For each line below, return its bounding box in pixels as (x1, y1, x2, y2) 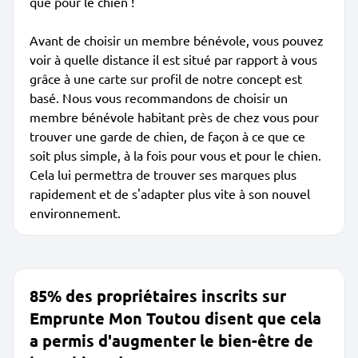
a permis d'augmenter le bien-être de (30, 330, 313, 351)
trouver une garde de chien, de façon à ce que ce (30, 128, 305, 144)
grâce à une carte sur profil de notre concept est (30, 70, 302, 86)
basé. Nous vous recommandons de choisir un (30, 89, 288, 105)
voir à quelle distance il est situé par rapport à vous (30, 51, 317, 67)
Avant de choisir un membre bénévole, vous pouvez (30, 32, 324, 48)
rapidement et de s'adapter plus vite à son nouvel (30, 185, 310, 201)
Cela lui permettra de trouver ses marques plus (30, 166, 296, 182)
